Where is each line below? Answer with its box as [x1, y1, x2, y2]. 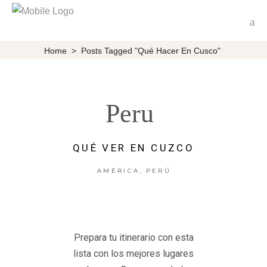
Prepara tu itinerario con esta [73, 232, 194, 244]
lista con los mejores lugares [73, 248, 194, 260]
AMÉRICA [97, 167, 140, 175]
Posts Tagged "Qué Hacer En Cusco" [81, 45, 221, 55]
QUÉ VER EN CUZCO [72, 142, 195, 154]
